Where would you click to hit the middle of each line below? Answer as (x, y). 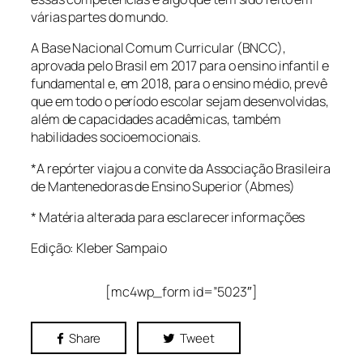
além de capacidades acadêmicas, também (156, 120)
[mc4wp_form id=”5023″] (181, 292)
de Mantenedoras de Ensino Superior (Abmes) (163, 186)
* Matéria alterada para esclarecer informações (168, 217)
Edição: (54, 248)
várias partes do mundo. (100, 17)
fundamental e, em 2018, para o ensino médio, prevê (179, 84)
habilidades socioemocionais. (116, 137)
